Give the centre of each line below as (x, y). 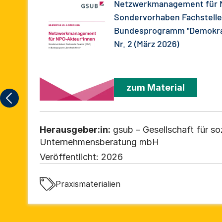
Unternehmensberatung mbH (99, 142)
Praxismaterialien (88, 184)
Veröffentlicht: (69, 157)
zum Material (156, 87)
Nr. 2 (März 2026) (146, 43)
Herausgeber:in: (75, 129)
